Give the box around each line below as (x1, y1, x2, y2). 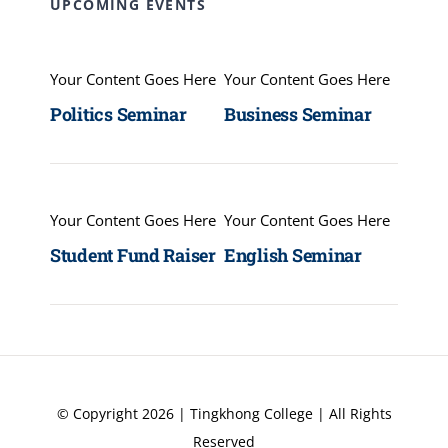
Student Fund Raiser (49, 243, 216, 268)
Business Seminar (224, 102, 372, 127)
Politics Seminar (49, 102, 187, 127)
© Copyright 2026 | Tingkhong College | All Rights (56, 404, 392, 424)
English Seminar (224, 243, 362, 268)
